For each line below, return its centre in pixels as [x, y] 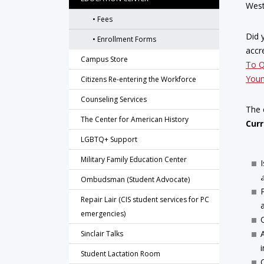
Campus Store [104, 59]
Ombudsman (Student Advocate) [135, 179]
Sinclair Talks [102, 234]
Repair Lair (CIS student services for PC [145, 199]
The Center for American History [135, 119]
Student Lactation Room [121, 254]
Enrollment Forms [127, 39]
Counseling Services [114, 99]
